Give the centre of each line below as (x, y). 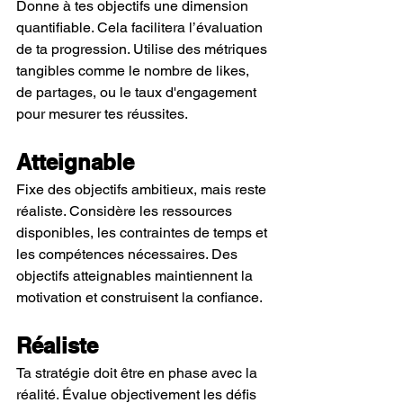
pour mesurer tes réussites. (102, 114)
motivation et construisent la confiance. (139, 297)
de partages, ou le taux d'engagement (138, 92)
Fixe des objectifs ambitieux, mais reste (143, 189)
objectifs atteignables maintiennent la (136, 276)
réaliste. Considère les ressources (126, 211)
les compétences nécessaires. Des (129, 254)
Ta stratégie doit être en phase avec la (139, 373)
